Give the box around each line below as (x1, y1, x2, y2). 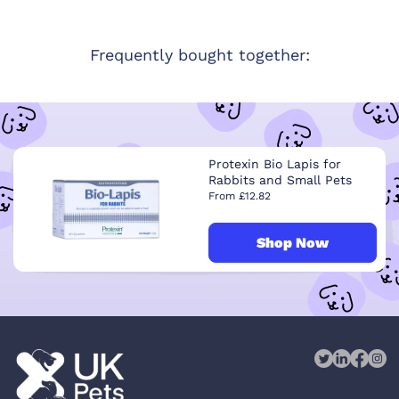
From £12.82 (208, 190, 271, 203)
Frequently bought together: (89, 45, 310, 65)
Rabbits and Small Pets (208, 173, 352, 188)
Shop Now (256, 233, 329, 251)
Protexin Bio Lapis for (208, 157, 341, 172)
